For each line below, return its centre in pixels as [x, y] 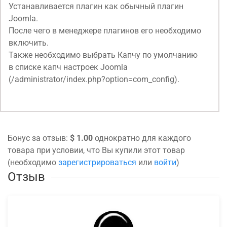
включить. [29, 43]
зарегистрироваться [97, 163]
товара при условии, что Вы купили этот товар [96, 150]
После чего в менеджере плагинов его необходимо [105, 31]
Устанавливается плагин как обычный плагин [96, 7]
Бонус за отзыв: [39, 138]
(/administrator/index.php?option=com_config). [94, 80]
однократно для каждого [142, 138]
